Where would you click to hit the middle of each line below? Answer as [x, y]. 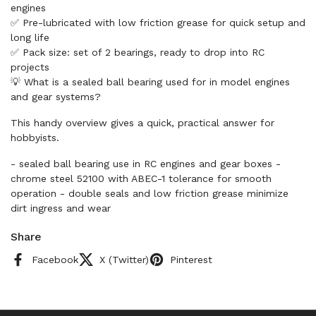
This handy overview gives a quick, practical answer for [142, 122]
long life [30, 37]
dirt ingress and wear [61, 208]
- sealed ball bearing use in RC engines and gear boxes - [146, 163]
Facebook [55, 259]
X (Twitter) [124, 259]
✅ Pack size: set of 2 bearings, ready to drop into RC [138, 52]
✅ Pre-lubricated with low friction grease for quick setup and [158, 22]
